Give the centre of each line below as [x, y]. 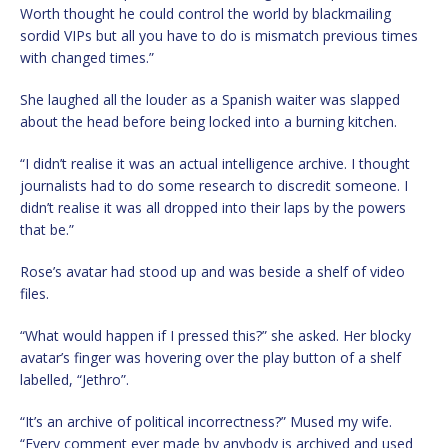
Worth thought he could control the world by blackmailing [205, 14]
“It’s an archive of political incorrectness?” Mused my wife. [206, 422]
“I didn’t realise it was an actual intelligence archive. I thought [215, 164]
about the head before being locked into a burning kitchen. [208, 122]
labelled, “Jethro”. [74, 380]
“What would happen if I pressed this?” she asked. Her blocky [215, 336]
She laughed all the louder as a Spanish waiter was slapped [210, 100]
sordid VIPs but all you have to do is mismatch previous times [219, 36]
